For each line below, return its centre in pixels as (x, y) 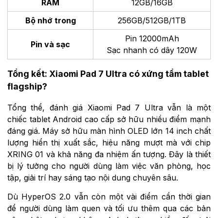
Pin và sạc (50, 44)
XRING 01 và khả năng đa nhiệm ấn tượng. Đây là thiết (109, 154)
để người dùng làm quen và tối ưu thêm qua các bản (109, 208)
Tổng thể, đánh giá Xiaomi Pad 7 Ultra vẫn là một (109, 107)
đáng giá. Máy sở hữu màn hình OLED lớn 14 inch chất (109, 131)
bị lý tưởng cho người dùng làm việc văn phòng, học (109, 166)
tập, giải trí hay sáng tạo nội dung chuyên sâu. (93, 177)
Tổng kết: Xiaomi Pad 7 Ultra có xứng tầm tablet (108, 74)
